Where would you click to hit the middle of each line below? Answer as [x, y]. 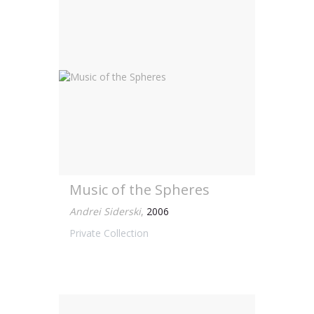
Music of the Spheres [139, 190]
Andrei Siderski [105, 211]
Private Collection [109, 233]
